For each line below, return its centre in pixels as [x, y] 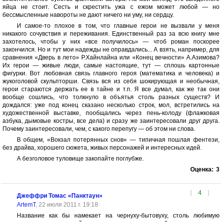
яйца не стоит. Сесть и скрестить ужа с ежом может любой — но [111, 7]
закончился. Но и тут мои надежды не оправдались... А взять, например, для [111, 50]
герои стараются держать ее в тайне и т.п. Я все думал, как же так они [111, 89]
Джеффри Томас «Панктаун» [59, 196]
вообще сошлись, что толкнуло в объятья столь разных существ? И [111, 97]
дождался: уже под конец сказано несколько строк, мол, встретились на [111, 105]
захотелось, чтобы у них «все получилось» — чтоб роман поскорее [111, 42]
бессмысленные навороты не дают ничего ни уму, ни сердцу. [88, 15]
